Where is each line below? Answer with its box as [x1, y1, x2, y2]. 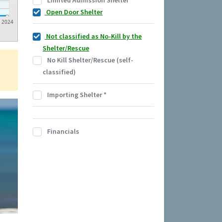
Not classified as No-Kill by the [45, 32, 142, 41]
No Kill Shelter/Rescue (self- [46, 55, 133, 65]
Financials [46, 127, 79, 136]
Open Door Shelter [45, 7, 103, 17]
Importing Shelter [46, 90, 104, 100]
